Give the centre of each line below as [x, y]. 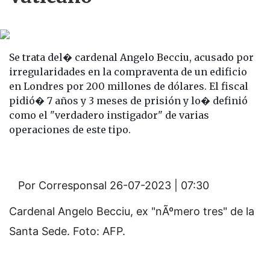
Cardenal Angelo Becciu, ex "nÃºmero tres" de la [132, 211]
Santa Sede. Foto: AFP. [67, 231]
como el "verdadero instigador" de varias [109, 115]
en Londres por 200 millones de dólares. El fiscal [129, 86]
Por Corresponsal [62, 185]
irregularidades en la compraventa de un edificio [128, 72]
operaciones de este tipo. [70, 130]
